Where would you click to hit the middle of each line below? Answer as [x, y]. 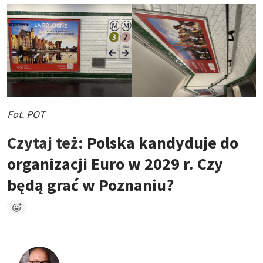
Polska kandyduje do [163, 142]
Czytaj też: [47, 142]
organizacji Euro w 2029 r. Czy [115, 163]
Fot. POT [26, 114]
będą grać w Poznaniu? [90, 185]
